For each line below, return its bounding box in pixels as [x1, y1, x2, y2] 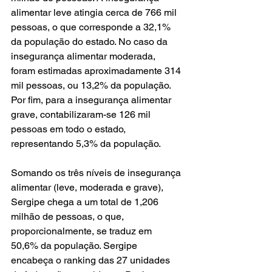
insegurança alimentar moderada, [11, 50, 158, 62]
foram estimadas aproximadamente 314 [11, 65, 183, 76]
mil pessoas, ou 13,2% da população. [11, 80, 173, 91]
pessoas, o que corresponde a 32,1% [11, 21, 173, 33]
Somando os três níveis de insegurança [11, 167, 183, 178]
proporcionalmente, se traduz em [11, 225, 154, 237]
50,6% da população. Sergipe [11, 240, 140, 251]
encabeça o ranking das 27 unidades [11, 254, 172, 266]
